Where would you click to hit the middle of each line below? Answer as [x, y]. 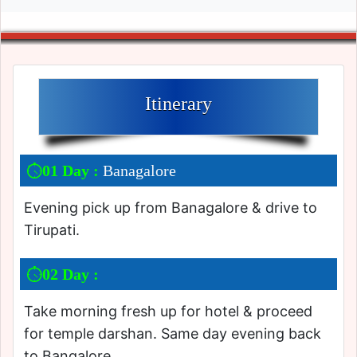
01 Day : [73, 171]
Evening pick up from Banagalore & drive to [171, 208]
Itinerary [178, 104]
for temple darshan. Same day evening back [173, 334]
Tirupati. [52, 230]
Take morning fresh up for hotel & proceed [168, 312]
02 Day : [71, 275]
